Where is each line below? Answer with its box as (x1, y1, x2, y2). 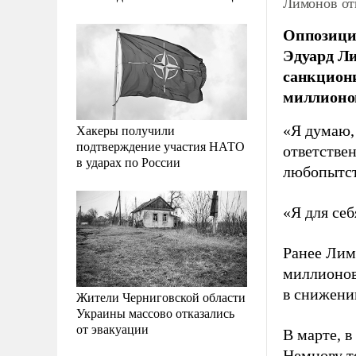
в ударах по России (76, 153, 180, 170)
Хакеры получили (76, 121, 175, 138)
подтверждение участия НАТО (76, 137, 245, 154)
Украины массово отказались (76, 304, 234, 321)
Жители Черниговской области (76, 288, 246, 305)
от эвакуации (76, 319, 149, 337)
